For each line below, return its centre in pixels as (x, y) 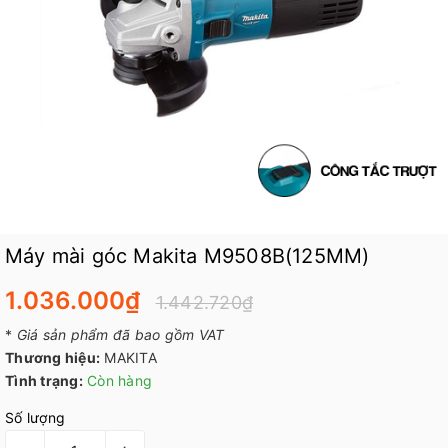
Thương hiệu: (52, 357)
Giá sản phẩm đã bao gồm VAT (120, 334)
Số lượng (35, 417)
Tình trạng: (44, 380)
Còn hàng (119, 380)
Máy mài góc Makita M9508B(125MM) (187, 256)
